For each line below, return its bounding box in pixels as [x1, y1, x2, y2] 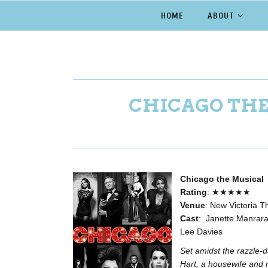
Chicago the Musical [180, 174, 264, 184]
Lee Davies [180, 227, 223, 237]
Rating [180, 187, 207, 197]
